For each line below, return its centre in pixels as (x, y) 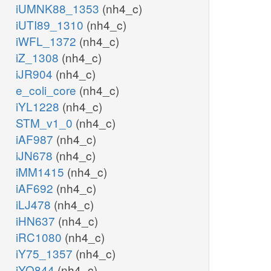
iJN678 (36, 155)
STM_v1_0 (46, 123)
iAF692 (36, 188)
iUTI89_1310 (51, 25)
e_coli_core (47, 90)
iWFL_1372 (47, 41)
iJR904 (36, 74)
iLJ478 (35, 204)
